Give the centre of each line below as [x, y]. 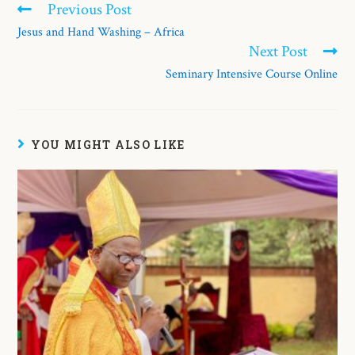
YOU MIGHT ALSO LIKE [108, 144]
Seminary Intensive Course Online [251, 74]
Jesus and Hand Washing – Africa [101, 32]
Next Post [278, 51]
